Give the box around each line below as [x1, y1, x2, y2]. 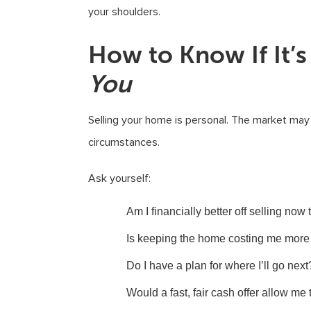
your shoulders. [88, 5, 160, 19]
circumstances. [88, 135, 160, 149]
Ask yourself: [88, 171, 151, 185]
